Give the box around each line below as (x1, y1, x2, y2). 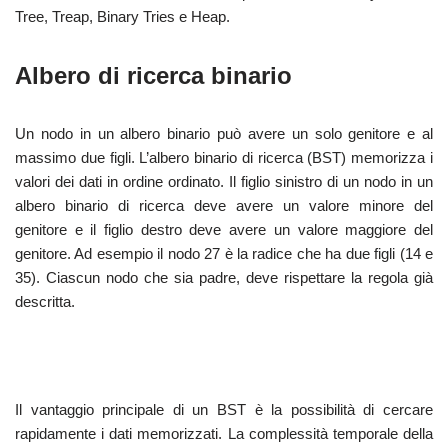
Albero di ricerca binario (15, 62, 292, 89)
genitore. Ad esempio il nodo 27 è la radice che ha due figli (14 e (15, 245, 433, 262)
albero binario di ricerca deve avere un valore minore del (15, 197, 433, 214)
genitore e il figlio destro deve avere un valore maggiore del (15, 221, 433, 238)
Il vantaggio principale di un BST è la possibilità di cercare (15, 401, 433, 418)
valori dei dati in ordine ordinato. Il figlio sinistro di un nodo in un (15, 173, 433, 190)
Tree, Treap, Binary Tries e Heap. (15, 8, 230, 25)
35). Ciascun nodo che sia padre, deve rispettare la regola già (15, 269, 433, 286)
